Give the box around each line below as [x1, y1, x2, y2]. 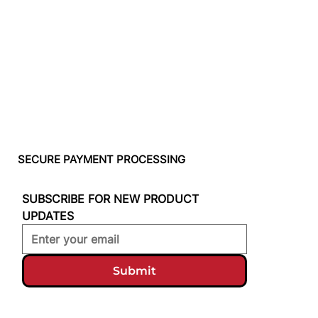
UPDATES [21, 208, 74, 223]
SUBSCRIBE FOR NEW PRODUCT [21, 191, 199, 206]
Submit [112, 263, 156, 278]
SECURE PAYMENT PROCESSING [18, 153, 186, 167]
